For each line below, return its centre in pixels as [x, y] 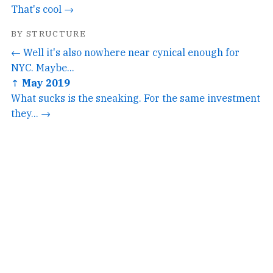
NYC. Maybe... [43, 67]
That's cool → [42, 9]
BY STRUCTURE [49, 33]
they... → [31, 113]
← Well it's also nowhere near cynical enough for [125, 52]
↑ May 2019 [41, 82]
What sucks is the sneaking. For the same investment [136, 97]
